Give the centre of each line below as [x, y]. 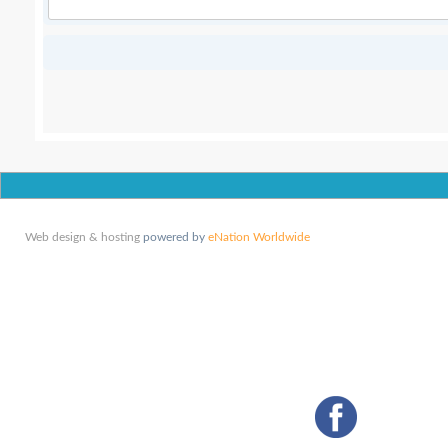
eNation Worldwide [259, 237]
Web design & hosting [82, 237]
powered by [174, 237]
